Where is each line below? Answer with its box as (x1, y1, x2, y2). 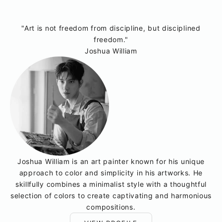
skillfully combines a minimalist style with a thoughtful (15, 179, 207, 188)
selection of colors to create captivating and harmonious (10, 191, 212, 200)
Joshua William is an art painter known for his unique (17, 157, 205, 166)
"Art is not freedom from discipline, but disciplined (21, 23, 201, 32)
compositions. (86, 202, 136, 211)
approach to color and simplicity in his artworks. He (19, 168, 203, 177)
